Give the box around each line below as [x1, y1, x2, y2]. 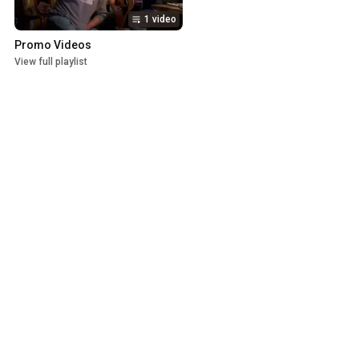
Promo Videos [14, 38, 91, 52]
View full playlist [14, 56, 87, 68]
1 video [144, 14, 176, 26]
